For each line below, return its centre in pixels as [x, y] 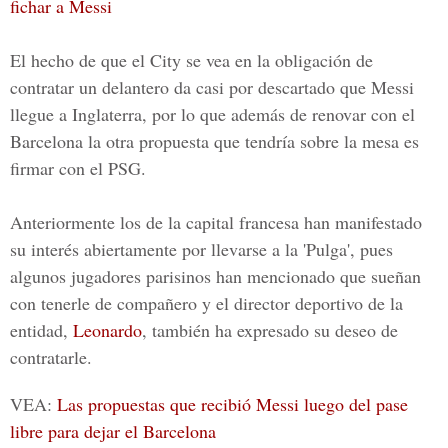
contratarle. [51, 357]
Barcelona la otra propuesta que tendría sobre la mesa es [214, 141]
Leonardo [107, 330]
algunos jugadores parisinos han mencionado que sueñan [215, 276]
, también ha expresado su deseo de [270, 330]
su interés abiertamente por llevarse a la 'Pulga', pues [201, 249]
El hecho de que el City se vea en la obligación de [191, 60]
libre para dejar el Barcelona [113, 431]
